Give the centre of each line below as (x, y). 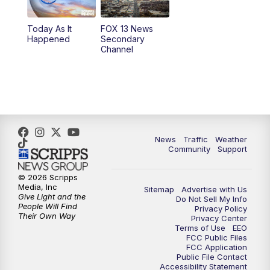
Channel (117, 49)
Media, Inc (38, 187)
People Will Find (48, 206)
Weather (231, 140)
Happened (48, 39)
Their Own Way (47, 216)
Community (189, 149)
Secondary (122, 39)
